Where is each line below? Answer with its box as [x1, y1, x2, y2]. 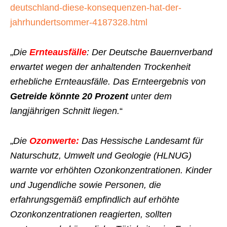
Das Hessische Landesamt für [79, 136, 203, 146]
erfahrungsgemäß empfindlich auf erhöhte [10, 195, 179, 205]
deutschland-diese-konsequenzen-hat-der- [10, 3, 181, 13]
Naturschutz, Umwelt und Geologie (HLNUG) [10, 150, 192, 161]
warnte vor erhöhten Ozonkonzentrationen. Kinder [10, 165, 212, 175]
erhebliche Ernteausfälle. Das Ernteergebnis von [10, 77, 206, 87]
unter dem [128, 91, 172, 101]
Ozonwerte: [29, 136, 79, 146]
